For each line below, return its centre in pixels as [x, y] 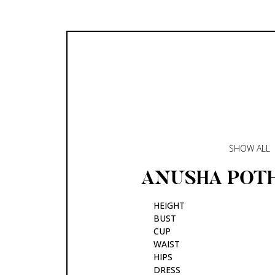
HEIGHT [169, 205]
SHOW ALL [250, 148]
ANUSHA [184, 177]
